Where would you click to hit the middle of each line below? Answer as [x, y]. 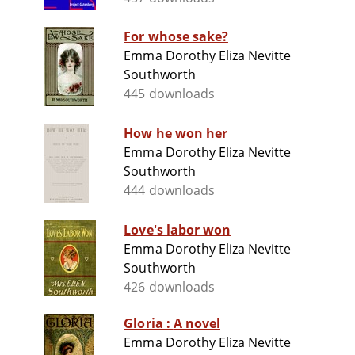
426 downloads [169, 287]
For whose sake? [176, 37]
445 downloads [169, 94]
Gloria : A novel [197, 324]
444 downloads [169, 191]
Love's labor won [177, 230]
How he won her [176, 134]
